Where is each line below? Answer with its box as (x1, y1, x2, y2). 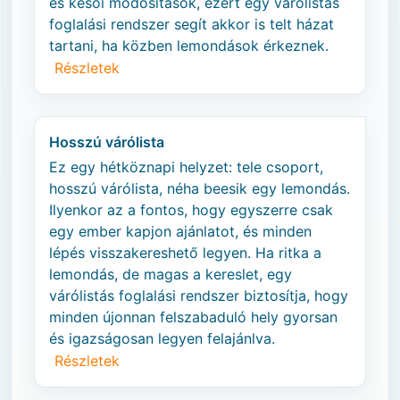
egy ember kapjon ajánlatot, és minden (49, 222, 312, 240)
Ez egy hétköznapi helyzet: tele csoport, (49, 158, 323, 176)
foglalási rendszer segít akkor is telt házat (49, 15, 334, 33)
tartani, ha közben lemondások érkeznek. (49, 37, 329, 54)
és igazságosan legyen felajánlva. (49, 329, 275, 347)
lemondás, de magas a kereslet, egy (49, 265, 292, 283)
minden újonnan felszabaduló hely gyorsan (49, 308, 337, 326)
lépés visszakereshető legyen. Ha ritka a (49, 244, 321, 262)
